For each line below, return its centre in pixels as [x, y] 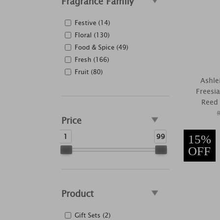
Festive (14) [92, 23]
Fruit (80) [89, 72]
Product [78, 194]
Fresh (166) [92, 60]
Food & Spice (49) [101, 47]
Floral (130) [92, 35]
